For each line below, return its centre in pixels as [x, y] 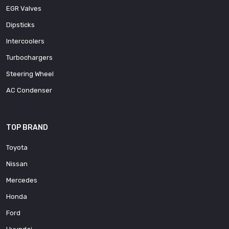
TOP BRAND [27, 127]
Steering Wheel [30, 74]
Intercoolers [25, 41]
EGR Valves [24, 8]
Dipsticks [20, 25]
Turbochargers [29, 57]
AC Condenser [29, 90]
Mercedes [22, 180]
